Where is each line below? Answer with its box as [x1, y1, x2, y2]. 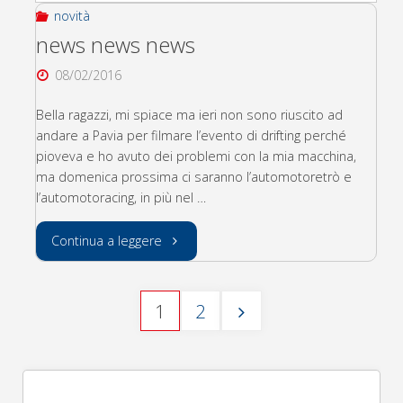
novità [54, 6, 91, 24]
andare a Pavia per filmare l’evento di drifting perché [35, 127, 346, 145]
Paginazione [139, 326, 263, 370]
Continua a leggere [51, 231, 163, 249]
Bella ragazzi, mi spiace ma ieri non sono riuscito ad [35, 106, 343, 124]
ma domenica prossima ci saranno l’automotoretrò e [35, 168, 352, 186]
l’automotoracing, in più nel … [35, 189, 206, 207]
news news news [35, 31, 195, 60]
